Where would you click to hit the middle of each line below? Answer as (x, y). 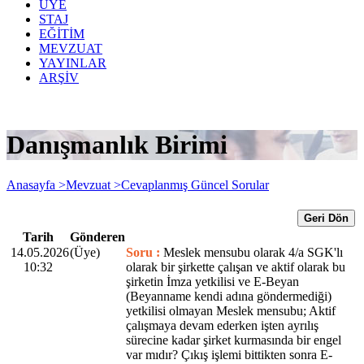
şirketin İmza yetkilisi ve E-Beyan (212, 281)
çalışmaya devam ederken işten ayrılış (222, 325)
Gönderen (97, 236)
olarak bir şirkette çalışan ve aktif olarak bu (236, 266)
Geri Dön (326, 218)
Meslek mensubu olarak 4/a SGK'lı (253, 252)
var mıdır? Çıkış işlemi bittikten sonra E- (229, 354)
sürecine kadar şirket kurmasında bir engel (234, 340)
